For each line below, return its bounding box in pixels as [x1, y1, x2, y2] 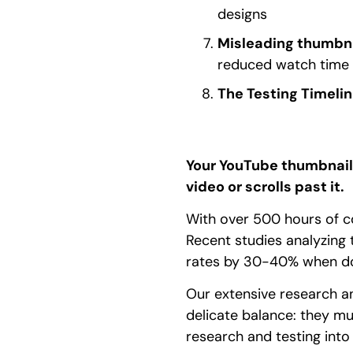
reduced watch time [217, 54, 349, 74]
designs [217, 4, 267, 24]
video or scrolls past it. [186, 176, 344, 196]
